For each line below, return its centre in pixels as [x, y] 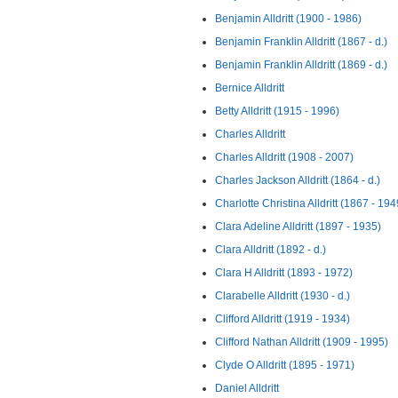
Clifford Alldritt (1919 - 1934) [283, 319]
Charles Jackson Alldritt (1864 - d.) [298, 180]
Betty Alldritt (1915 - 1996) [277, 111]
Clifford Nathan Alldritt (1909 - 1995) [302, 342]
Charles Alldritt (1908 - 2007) [284, 157]
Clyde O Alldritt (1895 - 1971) [285, 365]
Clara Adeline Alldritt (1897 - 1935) [298, 227]
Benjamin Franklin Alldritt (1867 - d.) [301, 42]
